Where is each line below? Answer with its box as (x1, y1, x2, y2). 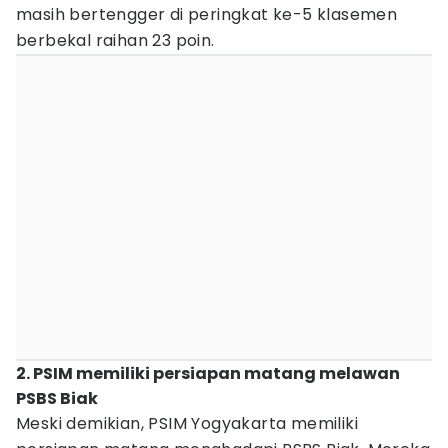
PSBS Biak (16, 387, 98, 410)
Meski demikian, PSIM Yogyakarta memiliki (16, 412, 358, 435)
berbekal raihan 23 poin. (16, 29, 215, 52)
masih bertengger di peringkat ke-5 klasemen (16, 3, 398, 26)
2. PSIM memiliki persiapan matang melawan (16, 362, 400, 385)
